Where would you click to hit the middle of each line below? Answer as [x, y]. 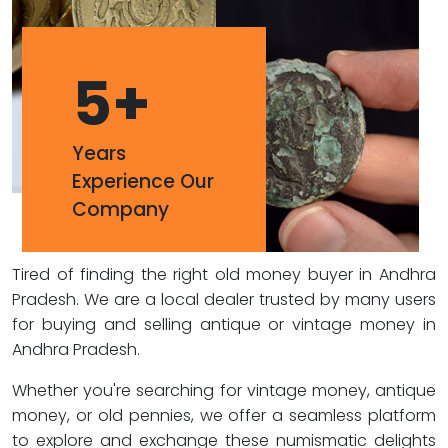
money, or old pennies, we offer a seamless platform [224, 415]
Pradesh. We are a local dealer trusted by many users [224, 299]
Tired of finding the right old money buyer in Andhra [224, 274]
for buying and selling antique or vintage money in [224, 324]
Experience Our [143, 181]
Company [120, 209]
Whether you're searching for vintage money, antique [224, 390]
